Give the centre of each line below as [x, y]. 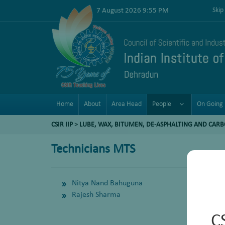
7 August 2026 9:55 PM [133, 11]
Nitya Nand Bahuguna [107, 183]
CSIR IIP [62, 125]
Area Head [127, 104]
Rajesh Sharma [96, 195]
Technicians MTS [93, 149]
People [162, 104]
